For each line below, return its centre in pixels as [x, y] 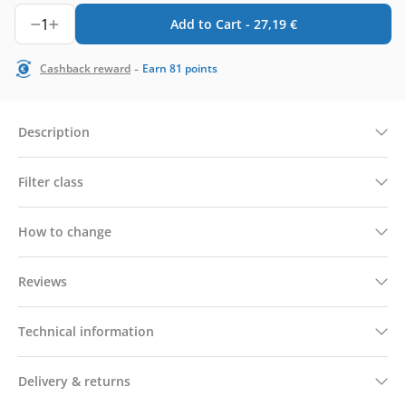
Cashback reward [85, 68]
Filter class [51, 182]
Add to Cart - [212, 24]
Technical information [86, 331]
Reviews [43, 281]
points [201, 68]
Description [54, 132]
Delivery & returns [74, 381]
